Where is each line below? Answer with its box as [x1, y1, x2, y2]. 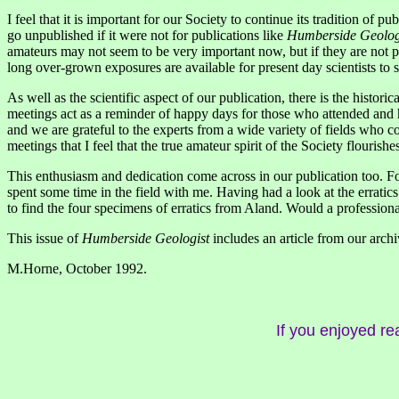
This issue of [7, 231, 78, 247]
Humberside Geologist [82, 231, 209, 247]
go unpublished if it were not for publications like [7, 28, 283, 44]
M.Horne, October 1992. [7, 261, 147, 277]
